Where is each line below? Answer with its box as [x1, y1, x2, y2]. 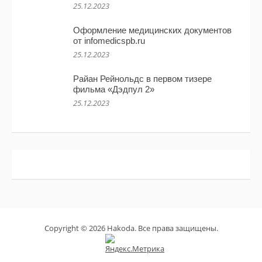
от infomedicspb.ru [73, 36, 145, 46]
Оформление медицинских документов [73, 25, 232, 36]
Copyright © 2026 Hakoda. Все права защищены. [44, 223, 218, 234]
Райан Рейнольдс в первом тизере [73, 74, 212, 84]
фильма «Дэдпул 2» [73, 84, 154, 95]
